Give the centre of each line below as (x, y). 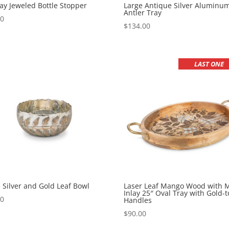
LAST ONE (209, 64)
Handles (138, 200)
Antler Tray (143, 13)
